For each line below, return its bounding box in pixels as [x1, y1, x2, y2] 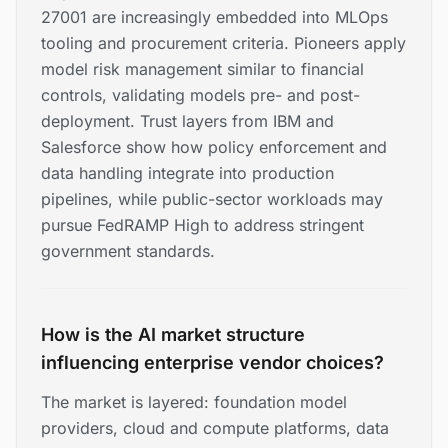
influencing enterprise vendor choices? [41, 352, 384, 374]
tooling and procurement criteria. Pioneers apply [41, 33, 406, 54]
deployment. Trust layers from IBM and [41, 111, 334, 132]
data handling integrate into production [41, 163, 334, 184]
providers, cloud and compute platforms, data [41, 418, 389, 439]
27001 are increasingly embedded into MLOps [41, 7, 388, 28]
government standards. [41, 241, 215, 262]
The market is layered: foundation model [41, 392, 347, 413]
